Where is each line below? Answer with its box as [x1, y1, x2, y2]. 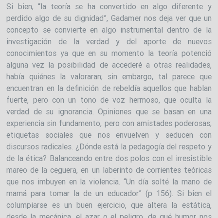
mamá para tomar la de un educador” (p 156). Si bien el [6, 188, 212, 198]
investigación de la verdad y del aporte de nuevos [6, 36, 212, 46]
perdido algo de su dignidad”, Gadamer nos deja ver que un [6, 13, 212, 23]
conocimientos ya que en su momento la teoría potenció [6, 48, 212, 58]
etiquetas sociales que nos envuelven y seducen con [6, 129, 212, 140]
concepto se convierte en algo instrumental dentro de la [6, 24, 212, 35]
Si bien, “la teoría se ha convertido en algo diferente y [6, 1, 212, 11]
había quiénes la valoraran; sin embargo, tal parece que [6, 71, 212, 81]
